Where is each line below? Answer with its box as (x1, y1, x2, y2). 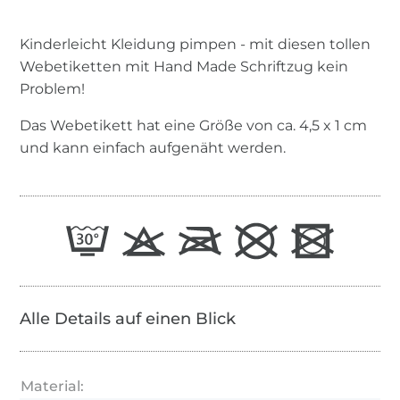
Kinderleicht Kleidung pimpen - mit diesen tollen (20, 35, 371, 53)
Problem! (20, 79, 86, 97)
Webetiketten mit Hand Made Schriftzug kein (20, 57, 349, 75)
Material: (21, 377, 85, 395)
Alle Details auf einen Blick (20, 308, 237, 329)
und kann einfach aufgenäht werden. (20, 138, 287, 156)
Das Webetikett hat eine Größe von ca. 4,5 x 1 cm (20, 116, 368, 134)
